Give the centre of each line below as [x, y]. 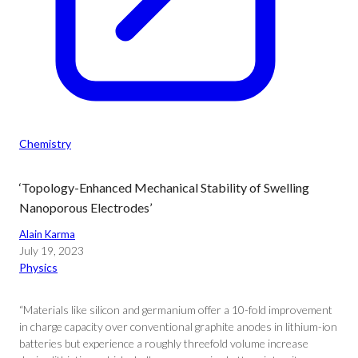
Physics [38, 267]
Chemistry [45, 143]
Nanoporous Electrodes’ [86, 207]
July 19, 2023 [52, 251]
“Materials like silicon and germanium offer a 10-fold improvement [176, 310]
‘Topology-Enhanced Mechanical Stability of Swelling [164, 187]
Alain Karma [47, 234]
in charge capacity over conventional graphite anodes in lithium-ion [178, 326]
